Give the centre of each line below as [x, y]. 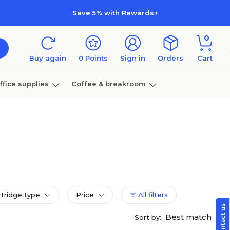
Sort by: [148, 217]
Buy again [48, 58]
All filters [152, 195]
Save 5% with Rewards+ [115, 13]
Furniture [20, 109]
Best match [189, 217]
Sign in [133, 58]
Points [95, 58]
